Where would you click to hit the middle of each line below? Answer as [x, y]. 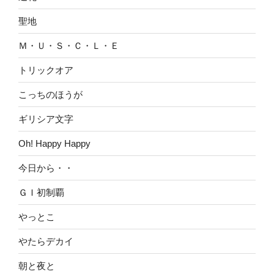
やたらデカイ [46, 241]
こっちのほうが [50, 94]
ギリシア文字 [46, 119]
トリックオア [46, 70]
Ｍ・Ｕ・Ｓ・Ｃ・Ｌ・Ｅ [69, 45]
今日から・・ [46, 168]
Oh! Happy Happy [54, 143]
